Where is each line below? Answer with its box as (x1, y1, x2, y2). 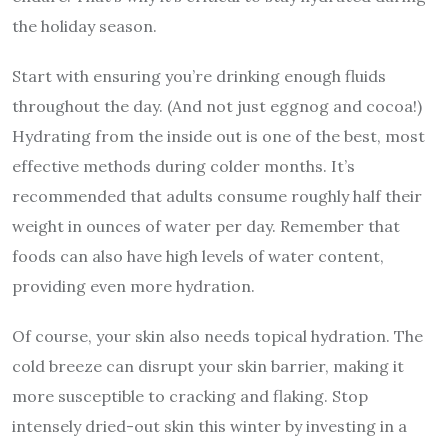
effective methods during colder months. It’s (12, 155, 355, 176)
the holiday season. (12, 15, 157, 36)
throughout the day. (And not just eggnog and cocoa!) (12, 95, 422, 116)
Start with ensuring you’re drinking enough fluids (12, 65, 386, 86)
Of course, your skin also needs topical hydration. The (12, 325, 423, 346)
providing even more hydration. (12, 275, 255, 296)
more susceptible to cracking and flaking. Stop (12, 385, 368, 406)
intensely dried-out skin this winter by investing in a (12, 415, 407, 436)
